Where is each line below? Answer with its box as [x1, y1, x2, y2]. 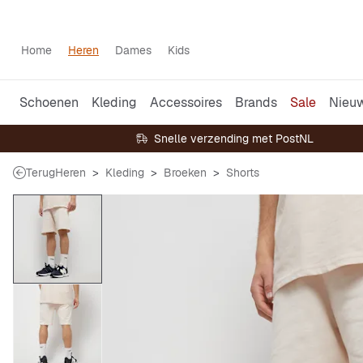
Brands [235, 93, 277, 111]
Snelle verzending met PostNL [153, 131, 314, 146]
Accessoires [150, 93, 222, 111]
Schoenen [19, 93, 79, 111]
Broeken [164, 165, 207, 180]
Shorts [226, 165, 259, 180]
